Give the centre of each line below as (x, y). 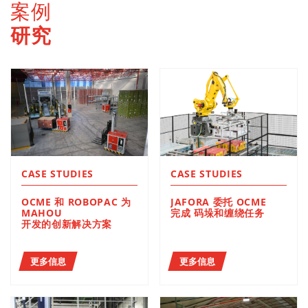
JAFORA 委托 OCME (219, 202)
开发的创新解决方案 (67, 224)
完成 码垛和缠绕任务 (229, 213)
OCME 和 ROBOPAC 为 (71, 202)
